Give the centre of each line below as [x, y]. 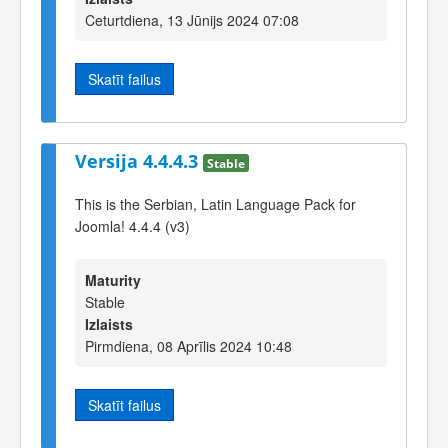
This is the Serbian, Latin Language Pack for [215, 203]
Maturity [113, 280]
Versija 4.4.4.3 [139, 161]
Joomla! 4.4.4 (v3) [132, 225]
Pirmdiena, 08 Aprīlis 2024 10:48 [188, 346]
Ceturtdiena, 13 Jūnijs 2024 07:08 [192, 19]
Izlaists [109, 324]
